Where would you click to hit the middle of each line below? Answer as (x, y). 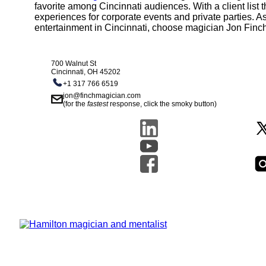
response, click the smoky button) (163, 104)
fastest (98, 104)
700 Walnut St (74, 64)
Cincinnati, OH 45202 (86, 72)
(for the (75, 104)
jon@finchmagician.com (102, 96)
